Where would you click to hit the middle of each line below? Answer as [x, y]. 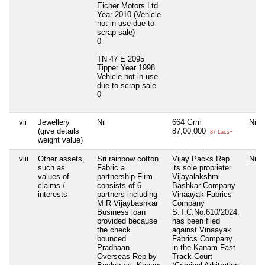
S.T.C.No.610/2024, [206, 212]
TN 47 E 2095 [121, 59]
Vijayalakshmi [196, 177]
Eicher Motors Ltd [127, 6]
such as [51, 168]
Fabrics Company [202, 239]
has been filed [196, 221]
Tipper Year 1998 [126, 68]
